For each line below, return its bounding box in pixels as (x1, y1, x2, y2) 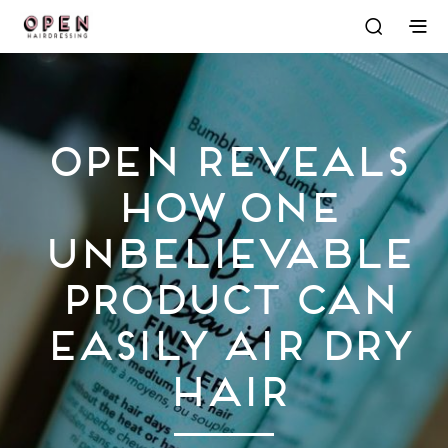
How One (112, 180, 336, 222)
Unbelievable (38, 226, 410, 268)
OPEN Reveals (44, 134, 404, 176)
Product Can (55, 272, 393, 314)
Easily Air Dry (40, 318, 408, 360)
